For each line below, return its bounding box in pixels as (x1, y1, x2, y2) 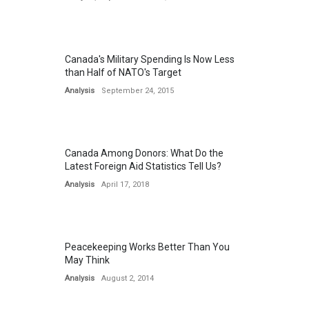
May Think (65, 255, 110, 266)
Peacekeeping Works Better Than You (65, 241, 230, 252)
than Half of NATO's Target (65, 67, 181, 78)
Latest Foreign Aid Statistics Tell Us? (65, 161, 221, 172)
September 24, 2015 (101, 86, 174, 95)
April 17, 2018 (101, 180, 149, 189)
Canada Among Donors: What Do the (65, 148, 223, 159)
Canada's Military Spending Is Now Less (65, 54, 235, 65)
